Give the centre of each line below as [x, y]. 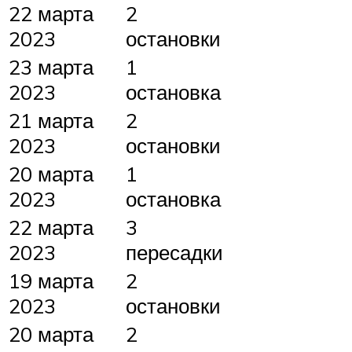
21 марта [51, 121]
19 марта [51, 281]
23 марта [51, 67]
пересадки [174, 253]
